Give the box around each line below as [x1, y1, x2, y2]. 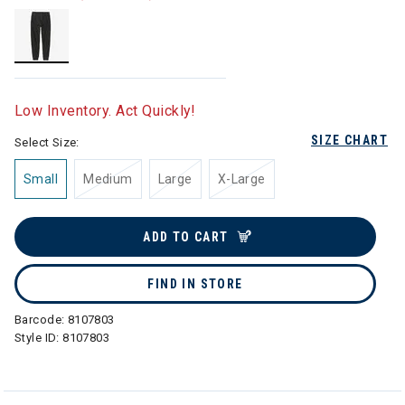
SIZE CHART [311, 133, 388, 147]
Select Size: [14, 136, 80, 149]
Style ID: [14, 331, 63, 344]
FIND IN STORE [147, 277, 243, 291]
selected [42, 65, 94, 80]
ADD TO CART [143, 230, 229, 244]
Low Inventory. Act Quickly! [14, 102, 196, 119]
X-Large [217, 172, 266, 186]
